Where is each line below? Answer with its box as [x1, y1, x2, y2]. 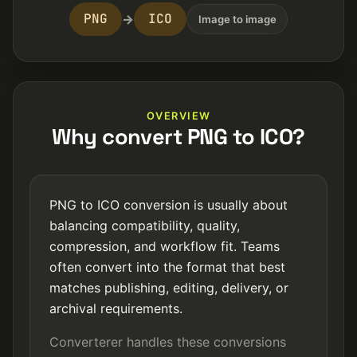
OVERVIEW [146, 110, 211, 122]
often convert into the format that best [49, 259, 285, 275]
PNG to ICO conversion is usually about [49, 197, 288, 213]
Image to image [198, 12, 277, 25]
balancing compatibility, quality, [49, 218, 240, 233]
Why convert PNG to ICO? [52, 123, 305, 151]
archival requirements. [49, 300, 182, 316]
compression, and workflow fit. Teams [49, 238, 280, 254]
